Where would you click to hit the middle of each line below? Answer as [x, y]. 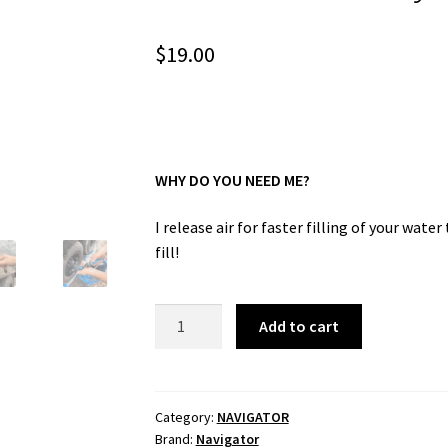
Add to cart [299, 326]
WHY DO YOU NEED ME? [232, 179]
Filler [171, 340]
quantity [182, 390]
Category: [185, 416]
